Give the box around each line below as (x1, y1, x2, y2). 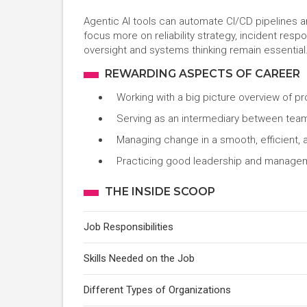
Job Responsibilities (84, 221, 173, 233)
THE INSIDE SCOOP (105, 185, 215, 198)
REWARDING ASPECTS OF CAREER (105, 67, 300, 80)
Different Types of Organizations (84, 284, 231, 296)
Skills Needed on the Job (84, 252, 195, 265)
